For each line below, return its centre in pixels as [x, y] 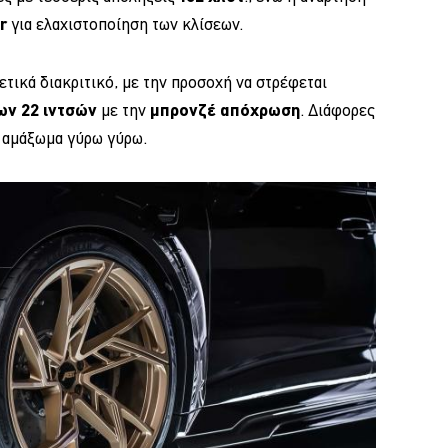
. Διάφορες [337, 110]
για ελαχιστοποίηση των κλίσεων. [125, 24]
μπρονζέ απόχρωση [225, 110]
